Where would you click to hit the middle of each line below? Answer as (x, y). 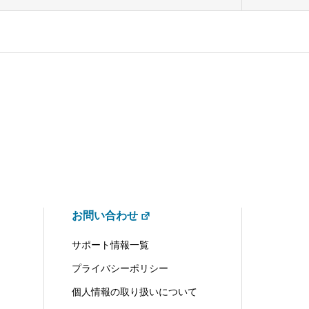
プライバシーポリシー (120, 268)
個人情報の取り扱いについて (134, 292)
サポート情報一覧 (110, 245)
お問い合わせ (104, 216)
